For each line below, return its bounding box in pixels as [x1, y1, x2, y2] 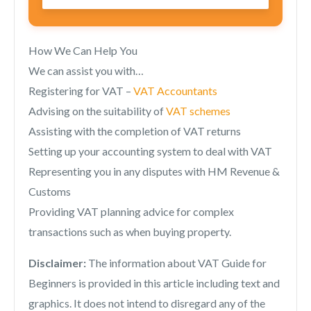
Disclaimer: [28, 256, 86, 270]
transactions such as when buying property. [28, 225, 231, 239]
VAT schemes [166, 104, 230, 118]
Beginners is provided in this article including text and [28, 276, 280, 290]
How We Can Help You [28, 44, 137, 58]
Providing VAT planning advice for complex [28, 205, 234, 219]
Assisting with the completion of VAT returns [28, 124, 241, 138]
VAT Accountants [133, 84, 217, 98]
